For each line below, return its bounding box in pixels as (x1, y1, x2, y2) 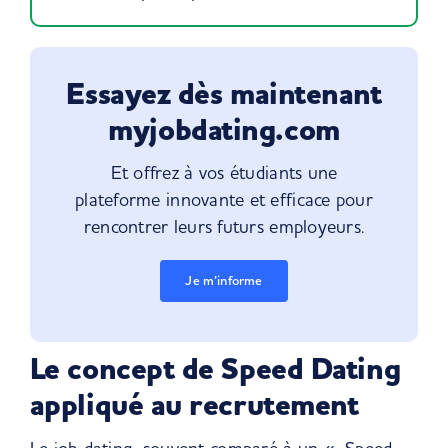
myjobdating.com (108, 110, 340, 152)
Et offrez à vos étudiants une (110, 161, 338, 184)
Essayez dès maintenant (66, 74, 382, 116)
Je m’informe (185, 272, 263, 289)
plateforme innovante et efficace (75, 188, 331, 211)
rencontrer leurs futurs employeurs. (83, 215, 365, 238)
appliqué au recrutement (29, 385, 359, 427)
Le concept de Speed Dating (29, 349, 401, 391)
